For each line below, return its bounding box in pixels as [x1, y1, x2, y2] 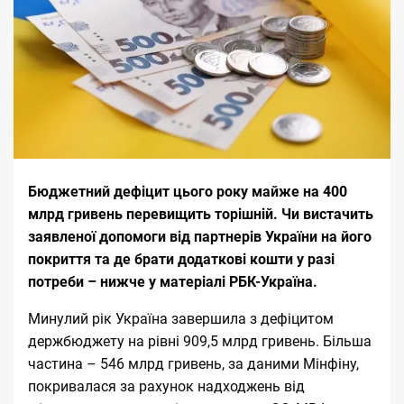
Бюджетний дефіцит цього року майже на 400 [28, 182, 347, 200]
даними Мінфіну [247, 354, 356, 372]
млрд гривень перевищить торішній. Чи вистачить [28, 205, 373, 223]
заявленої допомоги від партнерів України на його [28, 227, 372, 245]
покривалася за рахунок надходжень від [28, 377, 305, 395]
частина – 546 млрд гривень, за [28, 354, 247, 372]
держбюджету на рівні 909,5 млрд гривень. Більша [28, 332, 372, 350]
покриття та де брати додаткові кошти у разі [28, 250, 335, 268]
